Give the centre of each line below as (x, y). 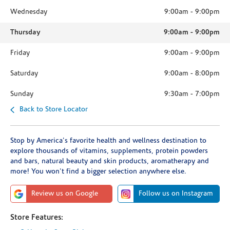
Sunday (22, 94)
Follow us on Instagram (176, 194)
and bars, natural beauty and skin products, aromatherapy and (110, 161)
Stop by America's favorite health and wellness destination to (108, 141)
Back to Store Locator (54, 110)
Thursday (25, 33)
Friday (20, 53)
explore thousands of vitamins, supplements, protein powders (109, 151)
